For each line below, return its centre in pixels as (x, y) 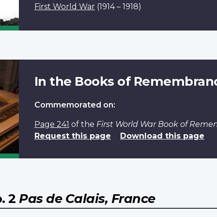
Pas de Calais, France (87, 198)
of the (83, 124)
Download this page (162, 136)
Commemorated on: (75, 105)
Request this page (72, 136)
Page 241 (52, 124)
